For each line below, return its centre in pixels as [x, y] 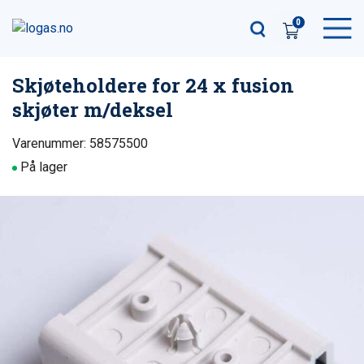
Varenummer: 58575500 [80, 143]
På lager [44, 167]
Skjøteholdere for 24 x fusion [153, 85]
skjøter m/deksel [93, 110]
